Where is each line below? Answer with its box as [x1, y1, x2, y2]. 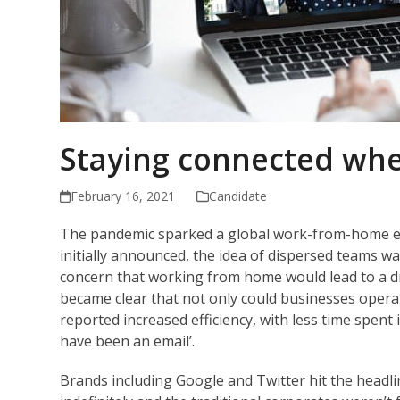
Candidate [209, 187, 268, 204]
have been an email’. [60, 330, 196, 351]
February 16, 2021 [71, 187, 176, 204]
